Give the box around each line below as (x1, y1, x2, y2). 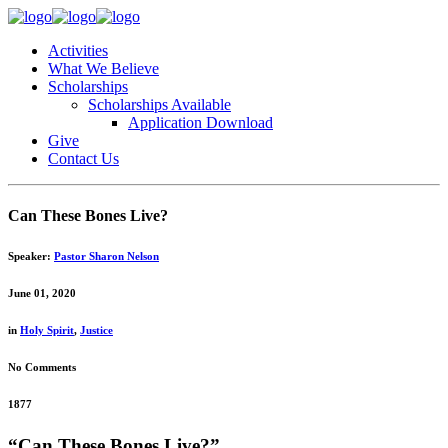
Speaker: (8, 250, 54, 263)
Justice (80, 324, 113, 337)
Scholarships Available (88, 96, 231, 113)
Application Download (128, 114, 273, 131)
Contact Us (48, 150, 119, 167)
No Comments (8, 361, 76, 374)
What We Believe (48, 60, 159, 77)
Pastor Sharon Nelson (54, 250, 159, 263)
